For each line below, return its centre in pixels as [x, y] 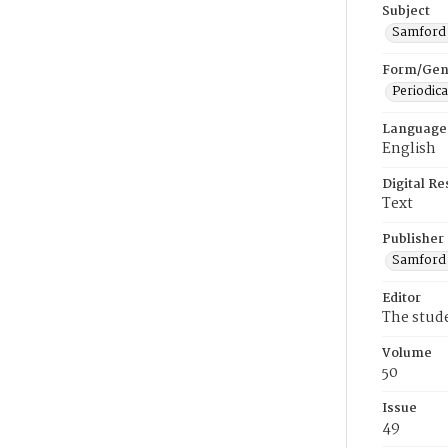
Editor [401, 298]
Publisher [413, 239]
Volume [407, 353]
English [409, 149]
